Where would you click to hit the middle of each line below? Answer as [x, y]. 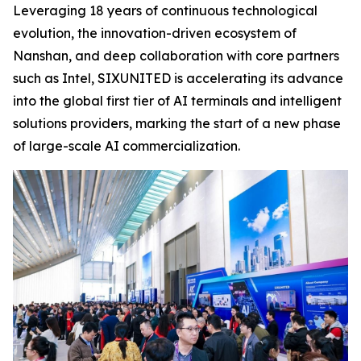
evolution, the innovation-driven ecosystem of [155, 33]
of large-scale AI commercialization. [127, 146]
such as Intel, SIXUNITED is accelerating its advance [178, 78]
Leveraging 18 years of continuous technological [165, 10]
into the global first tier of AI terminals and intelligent [177, 101]
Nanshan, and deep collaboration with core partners [176, 56]
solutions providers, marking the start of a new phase [177, 123]
